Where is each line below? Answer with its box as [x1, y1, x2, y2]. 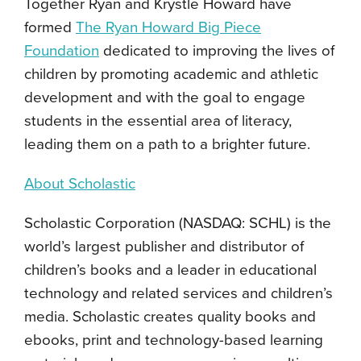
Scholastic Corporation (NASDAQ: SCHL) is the [24, 214, 331, 232]
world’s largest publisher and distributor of [24, 238, 304, 255]
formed [24, 19, 76, 36]
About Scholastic [24, 175, 135, 193]
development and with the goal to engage [24, 89, 305, 106]
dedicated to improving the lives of [99, 42, 334, 60]
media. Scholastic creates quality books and [24, 308, 316, 326]
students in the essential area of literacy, [24, 112, 292, 130]
